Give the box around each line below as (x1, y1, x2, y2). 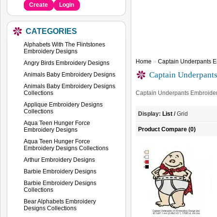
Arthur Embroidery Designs (24, 156, 95, 163)
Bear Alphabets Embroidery (24, 198, 96, 205)
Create (29, 1, 48, 8)
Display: (138, 110, 161, 117)
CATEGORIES (26, 27, 77, 35)
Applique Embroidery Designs (24, 101, 103, 108)
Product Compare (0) (138, 126, 196, 133)
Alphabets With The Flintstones (24, 41, 105, 48)
